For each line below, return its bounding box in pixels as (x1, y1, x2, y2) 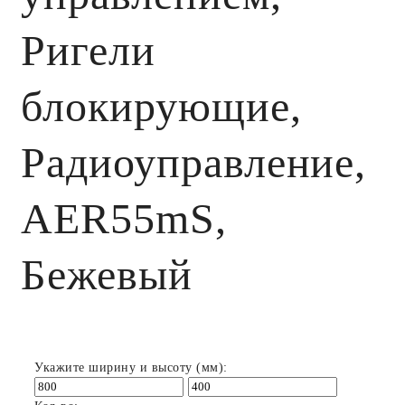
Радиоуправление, (21, 137, 367, 186)
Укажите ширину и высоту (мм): (34, 360, 228, 374)
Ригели (21, 25, 155, 74)
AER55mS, (21, 193, 227, 242)
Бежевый (21, 250, 193, 298)
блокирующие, (21, 81, 302, 130)
